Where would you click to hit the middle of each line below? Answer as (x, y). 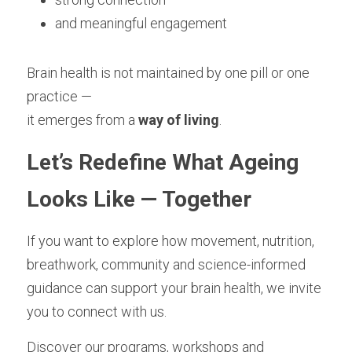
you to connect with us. (97, 312)
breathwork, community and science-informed (166, 264)
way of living (179, 120)
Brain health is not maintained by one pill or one (168, 73)
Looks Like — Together (139, 199)
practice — (59, 96)
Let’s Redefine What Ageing (163, 162)
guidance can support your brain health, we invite (174, 288)
